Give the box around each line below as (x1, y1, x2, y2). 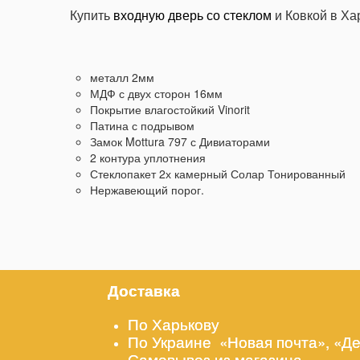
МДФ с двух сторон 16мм (90, 85, 223, 102)
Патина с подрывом (90, 117, 194, 134)
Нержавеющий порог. (90, 182, 204, 198)
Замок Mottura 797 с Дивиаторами (90, 133, 270, 150)
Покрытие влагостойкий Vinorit (90, 101, 250, 118)
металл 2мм (90, 69, 154, 86)
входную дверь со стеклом (113, 8, 272, 22)
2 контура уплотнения (90, 149, 206, 166)
